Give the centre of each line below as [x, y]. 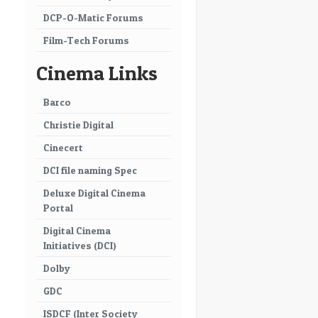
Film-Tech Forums [86, 40]
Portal [58, 208]
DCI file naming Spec [90, 170]
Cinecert [63, 147]
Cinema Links [97, 73]
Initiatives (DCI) [80, 245]
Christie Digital [78, 125]
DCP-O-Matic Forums [93, 17]
